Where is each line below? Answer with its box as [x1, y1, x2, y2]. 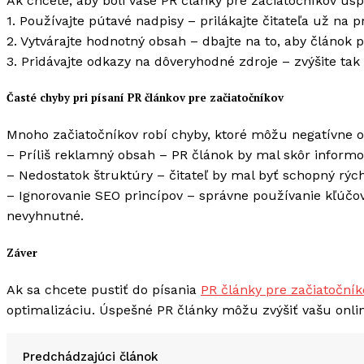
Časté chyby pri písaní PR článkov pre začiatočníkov [6, 90, 284, 106]
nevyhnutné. [6, 208, 84, 224]
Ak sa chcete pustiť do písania [6, 281, 201, 297]
